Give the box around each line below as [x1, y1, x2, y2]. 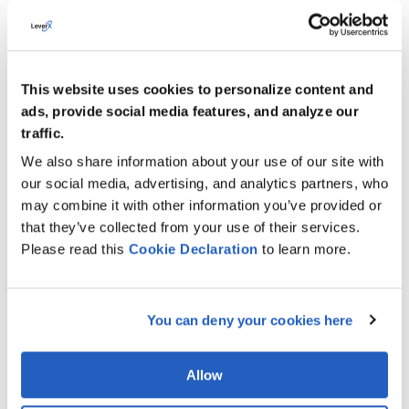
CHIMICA [88, 257, 135, 272]
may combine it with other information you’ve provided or [21, 197, 382, 214]
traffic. [21, 124, 64, 141]
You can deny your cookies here [146, 311, 353, 328]
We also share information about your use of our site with [21, 153, 384, 170]
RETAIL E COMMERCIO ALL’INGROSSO [88, 316, 290, 330]
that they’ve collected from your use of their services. [21, 219, 361, 236]
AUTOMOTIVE [88, 24, 161, 38]
